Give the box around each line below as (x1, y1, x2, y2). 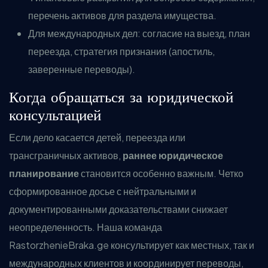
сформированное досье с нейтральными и (9, 185, 196, 197)
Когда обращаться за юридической (9, 87, 233, 106)
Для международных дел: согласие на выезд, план (28, 27, 250, 39)
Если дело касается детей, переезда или (9, 131, 185, 144)
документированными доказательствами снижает (9, 203, 228, 215)
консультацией (9, 105, 101, 124)
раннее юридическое (123, 149, 223, 162)
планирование (9, 167, 79, 179)
